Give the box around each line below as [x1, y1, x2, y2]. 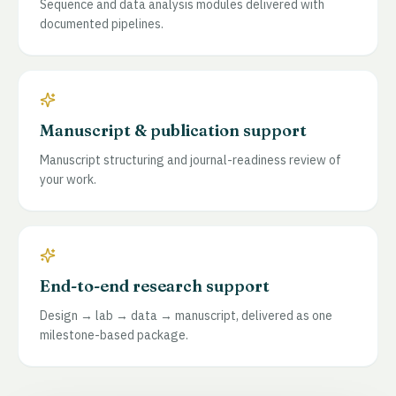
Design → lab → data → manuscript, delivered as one [40, 308, 332, 324]
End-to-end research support [40, 276, 270, 297]
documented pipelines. [40, 16, 164, 33]
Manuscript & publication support [40, 120, 307, 141]
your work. [40, 171, 96, 188]
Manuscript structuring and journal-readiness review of [40, 152, 341, 169]
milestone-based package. [40, 327, 188, 344]
